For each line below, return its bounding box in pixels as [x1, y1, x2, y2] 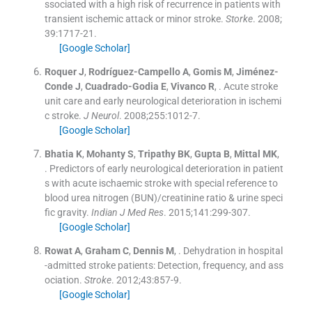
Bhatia [44, 148, 74, 160]
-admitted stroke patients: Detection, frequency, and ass [44, 260, 283, 272]
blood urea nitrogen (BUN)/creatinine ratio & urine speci [44, 192, 283, 204]
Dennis [132, 245, 164, 257]
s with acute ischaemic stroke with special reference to [44, 178, 278, 189]
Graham [84, 245, 120, 257]
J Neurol [83, 110, 119, 122]
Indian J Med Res [91, 207, 164, 219]
